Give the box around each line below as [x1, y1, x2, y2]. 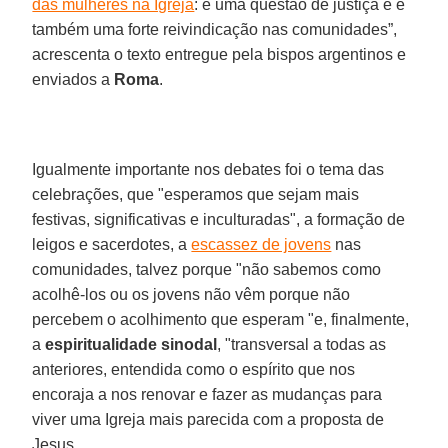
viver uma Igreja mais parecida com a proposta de [32, 410, 385, 428]
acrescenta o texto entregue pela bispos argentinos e [32, 45, 407, 63]
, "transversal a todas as [217, 335, 387, 353]
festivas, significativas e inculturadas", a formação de [32, 210, 406, 228]
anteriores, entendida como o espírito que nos [32, 360, 356, 378]
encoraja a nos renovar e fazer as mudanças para [32, 385, 383, 403]
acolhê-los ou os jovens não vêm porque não [32, 285, 351, 303]
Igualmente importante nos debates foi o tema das [32, 160, 385, 178]
